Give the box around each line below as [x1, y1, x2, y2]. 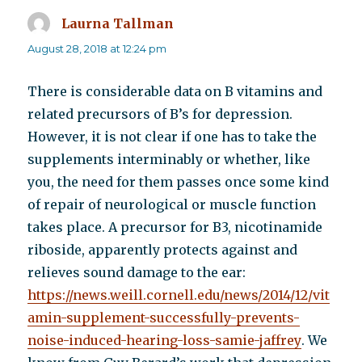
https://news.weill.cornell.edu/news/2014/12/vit [27, 287, 330, 304]
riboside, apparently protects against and [27, 242, 298, 259]
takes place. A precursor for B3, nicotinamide [27, 219, 323, 236]
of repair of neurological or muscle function [27, 196, 317, 213]
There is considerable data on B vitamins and [27, 83, 323, 100]
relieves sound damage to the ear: [27, 264, 246, 281]
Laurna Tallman [61, 15, 175, 32]
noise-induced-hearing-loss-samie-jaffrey [27, 332, 302, 349]
